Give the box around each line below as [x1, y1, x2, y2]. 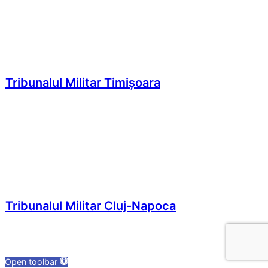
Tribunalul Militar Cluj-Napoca [5, 199, 176, 214]
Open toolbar [5, 257, 57, 267]
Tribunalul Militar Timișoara [5, 75, 160, 90]
